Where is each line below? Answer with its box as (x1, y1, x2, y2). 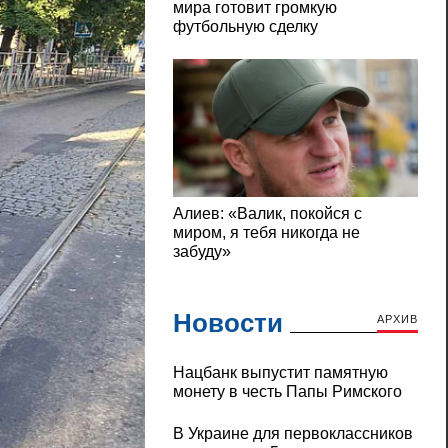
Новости (172, 308, 283, 339)
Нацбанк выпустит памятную (172, 364, 388, 382)
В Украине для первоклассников (172, 425, 413, 443)
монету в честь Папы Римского (172, 383, 402, 401)
